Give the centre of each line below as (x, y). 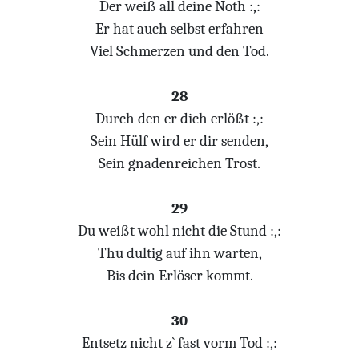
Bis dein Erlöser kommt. (179, 276)
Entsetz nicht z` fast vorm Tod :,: (179, 343)
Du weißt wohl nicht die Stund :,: (179, 231)
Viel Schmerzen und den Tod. (179, 51)
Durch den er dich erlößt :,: (179, 119)
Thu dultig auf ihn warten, (179, 253)
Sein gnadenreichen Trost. (179, 163)
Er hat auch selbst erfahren (179, 29)
